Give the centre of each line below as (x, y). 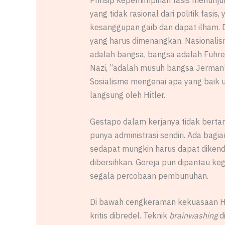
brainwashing (193, 216)
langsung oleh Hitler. (127, 95)
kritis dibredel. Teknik (129, 216)
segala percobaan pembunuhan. (149, 176)
